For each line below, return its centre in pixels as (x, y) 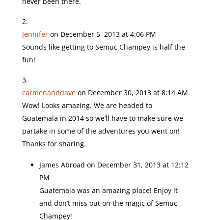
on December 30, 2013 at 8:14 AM (133, 93)
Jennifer (35, 34)
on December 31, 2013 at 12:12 (137, 165)
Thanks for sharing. (54, 144)
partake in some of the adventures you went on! (101, 131)
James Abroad (62, 165)
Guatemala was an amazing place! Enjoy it (108, 190)
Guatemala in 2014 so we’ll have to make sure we (102, 118)
